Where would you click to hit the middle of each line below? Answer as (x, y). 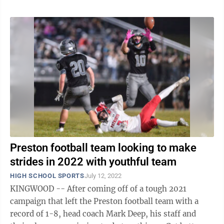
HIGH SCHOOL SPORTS (47, 176)
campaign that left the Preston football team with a (104, 201)
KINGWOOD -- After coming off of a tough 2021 (98, 189)
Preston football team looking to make (103, 148)
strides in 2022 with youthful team (93, 162)
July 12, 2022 (103, 176)
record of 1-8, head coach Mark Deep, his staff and (103, 214)
